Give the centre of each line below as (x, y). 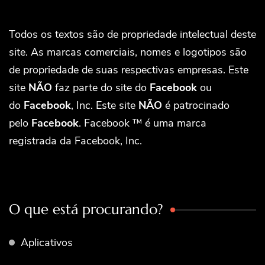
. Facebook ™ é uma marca (143, 123)
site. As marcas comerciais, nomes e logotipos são (128, 52)
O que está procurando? (86, 210)
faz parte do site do (101, 88)
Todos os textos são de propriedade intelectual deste (132, 35)
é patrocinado (196, 106)
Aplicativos (47, 243)
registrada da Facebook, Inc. (75, 141)
